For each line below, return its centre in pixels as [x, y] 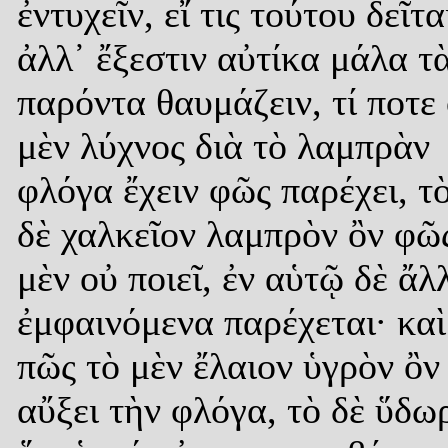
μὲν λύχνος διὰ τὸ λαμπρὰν [223, 145]
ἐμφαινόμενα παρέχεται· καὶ [231, 321]
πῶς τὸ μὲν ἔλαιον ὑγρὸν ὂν [228, 365]
